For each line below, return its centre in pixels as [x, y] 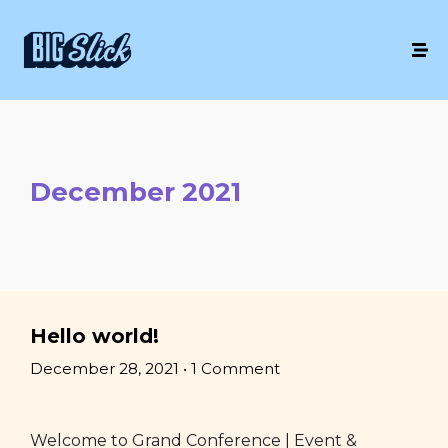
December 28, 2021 [104, 368]
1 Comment [235, 368]
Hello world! [94, 336]
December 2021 [135, 192]
